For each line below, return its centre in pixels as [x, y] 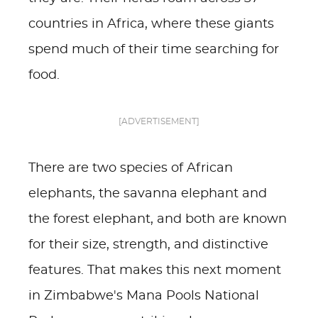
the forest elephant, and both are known [158, 219]
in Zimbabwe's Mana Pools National [144, 296]
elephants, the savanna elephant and [148, 194]
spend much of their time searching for [154, 50]
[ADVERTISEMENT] [159, 121]
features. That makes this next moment [155, 270]
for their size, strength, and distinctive [148, 245]
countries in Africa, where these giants [151, 24]
